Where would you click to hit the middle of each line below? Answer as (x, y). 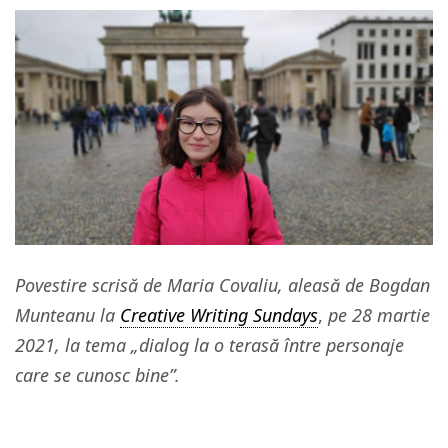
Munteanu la (67, 314)
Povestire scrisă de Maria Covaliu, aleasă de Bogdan (222, 284)
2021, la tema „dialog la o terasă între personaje (209, 344)
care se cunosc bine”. (97, 374)
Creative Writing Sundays (219, 314)
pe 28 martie (379, 314)
